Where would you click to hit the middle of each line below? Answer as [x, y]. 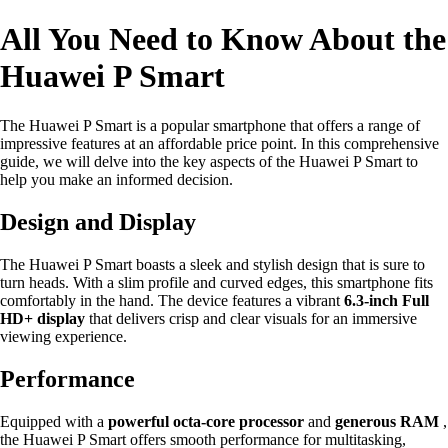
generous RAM [387, 421]
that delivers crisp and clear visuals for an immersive [251, 318]
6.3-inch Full [386, 300]
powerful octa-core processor [206, 421]
